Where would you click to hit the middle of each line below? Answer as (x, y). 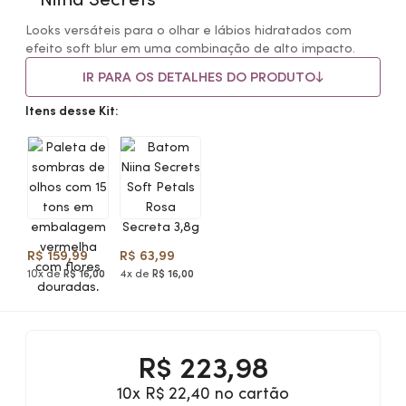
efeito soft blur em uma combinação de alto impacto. (190, 48)
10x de (45, 273)
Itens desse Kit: (72, 111)
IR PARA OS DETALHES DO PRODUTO (199, 77)
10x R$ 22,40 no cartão (203, 393)
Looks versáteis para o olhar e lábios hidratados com (188, 30)
